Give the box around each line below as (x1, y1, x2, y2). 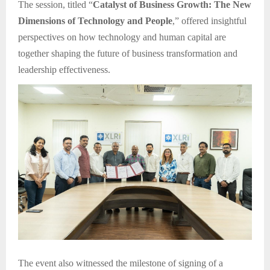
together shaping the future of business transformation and (18, 48, 237, 59)
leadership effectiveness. (18, 64, 110, 75)
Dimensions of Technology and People (18, 16, 172, 27)
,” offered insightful (172, 16, 246, 27)
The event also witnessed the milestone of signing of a (18, 258, 223, 269)
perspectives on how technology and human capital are (18, 32, 226, 43)
